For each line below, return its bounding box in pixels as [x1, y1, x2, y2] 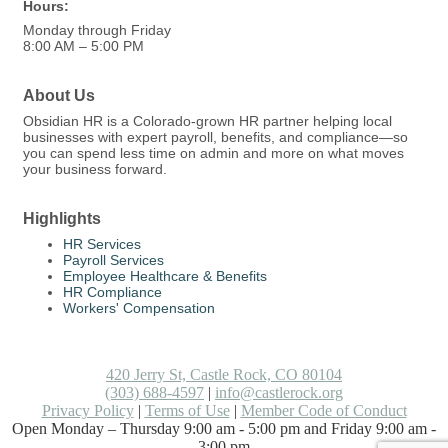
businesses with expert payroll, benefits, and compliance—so [23, 129, 408, 146]
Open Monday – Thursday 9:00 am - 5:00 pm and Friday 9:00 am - [12, 420, 436, 438]
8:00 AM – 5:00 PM [23, 38, 144, 55]
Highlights [23, 209, 101, 228]
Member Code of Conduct [240, 402, 407, 420]
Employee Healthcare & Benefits [63, 268, 267, 285]
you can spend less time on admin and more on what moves [23, 145, 404, 162]
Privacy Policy [41, 402, 134, 420]
